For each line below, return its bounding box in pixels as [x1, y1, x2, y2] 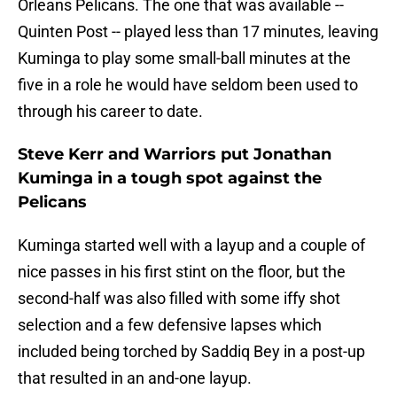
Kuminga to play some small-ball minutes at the [18, 49, 351, 68]
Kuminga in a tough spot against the [18, 168, 322, 189]
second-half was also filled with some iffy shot [18, 289, 340, 308]
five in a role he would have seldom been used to [18, 75, 358, 95]
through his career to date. [18, 102, 203, 121]
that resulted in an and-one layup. [18, 369, 252, 388]
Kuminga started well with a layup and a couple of [18, 236, 365, 255]
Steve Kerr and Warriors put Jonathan [18, 144, 331, 165]
